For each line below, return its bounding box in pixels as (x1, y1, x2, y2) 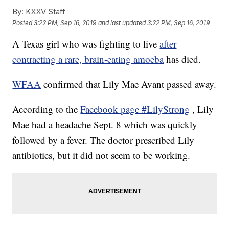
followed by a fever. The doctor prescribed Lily (12, 133, 195, 147)
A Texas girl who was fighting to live (12, 37, 160, 51)
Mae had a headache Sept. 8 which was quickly (12, 118, 198, 131)
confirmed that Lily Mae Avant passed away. (43, 78, 217, 91)
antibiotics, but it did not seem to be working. (12, 149, 191, 162)
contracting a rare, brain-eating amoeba (12, 53, 164, 66)
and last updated (98, 18, 146, 27)
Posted (12, 18, 34, 27)
